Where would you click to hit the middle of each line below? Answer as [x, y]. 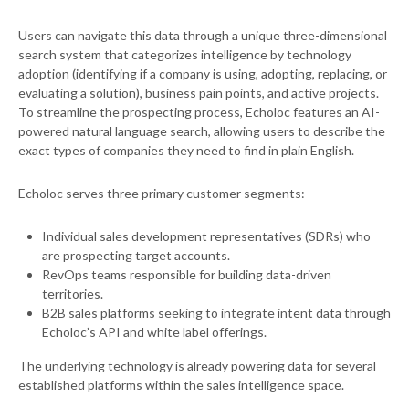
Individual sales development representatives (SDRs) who [206, 236]
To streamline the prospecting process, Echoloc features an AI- [199, 111]
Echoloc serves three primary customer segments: [162, 193]
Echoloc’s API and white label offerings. [154, 331]
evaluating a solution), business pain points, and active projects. [199, 92]
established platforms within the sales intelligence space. [181, 384]
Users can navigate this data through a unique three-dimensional [203, 35]
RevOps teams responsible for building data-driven [187, 274]
